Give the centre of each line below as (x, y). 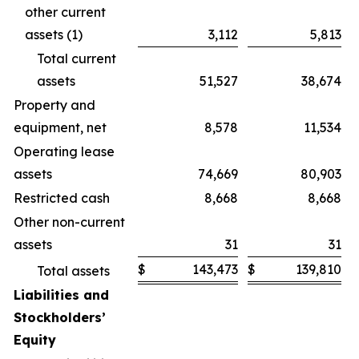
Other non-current (69, 222)
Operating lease (64, 151)
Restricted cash (62, 198)
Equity (35, 340)
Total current (77, 58)
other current (65, 12)
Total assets (73, 271)
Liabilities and (61, 295)
